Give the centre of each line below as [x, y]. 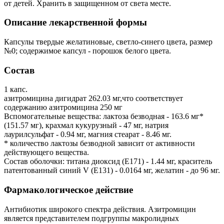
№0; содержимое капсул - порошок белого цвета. [87, 51]
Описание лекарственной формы [75, 22]
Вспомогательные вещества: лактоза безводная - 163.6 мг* [104, 116]
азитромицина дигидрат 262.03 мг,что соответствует [93, 98]
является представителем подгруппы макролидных [91, 218]
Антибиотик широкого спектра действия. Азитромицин [100, 209]
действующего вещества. [46, 152]
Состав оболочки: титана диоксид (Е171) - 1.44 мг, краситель [108, 161]
